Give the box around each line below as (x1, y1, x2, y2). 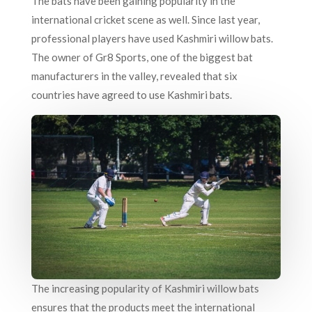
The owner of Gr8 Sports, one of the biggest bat (31, 50, 253, 63)
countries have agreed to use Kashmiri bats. (31, 88, 234, 101)
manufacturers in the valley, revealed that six (31, 69, 237, 82)
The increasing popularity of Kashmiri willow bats (31, 282, 259, 295)
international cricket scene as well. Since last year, (31, 13, 260, 26)
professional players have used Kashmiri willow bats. (31, 31, 273, 45)
